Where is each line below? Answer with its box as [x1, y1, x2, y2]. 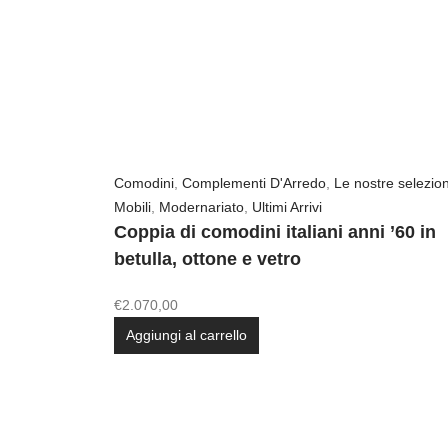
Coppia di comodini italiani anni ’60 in [114, 222, 436, 243]
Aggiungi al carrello [126, 327, 247, 344]
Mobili [114, 199, 151, 216]
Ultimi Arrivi [252, 199, 322, 216]
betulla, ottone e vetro [114, 249, 301, 270]
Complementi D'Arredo [182, 175, 326, 192]
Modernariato [159, 199, 244, 216]
